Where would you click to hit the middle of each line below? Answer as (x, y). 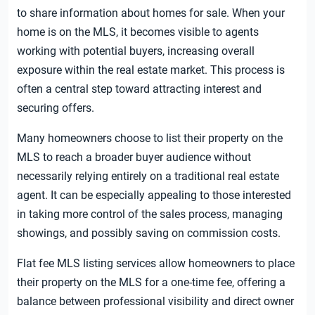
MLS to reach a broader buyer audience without (134, 157)
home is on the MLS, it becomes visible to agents (138, 32)
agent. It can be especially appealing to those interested (154, 195)
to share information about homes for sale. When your (151, 13)
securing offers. (56, 108)
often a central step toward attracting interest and (139, 89)
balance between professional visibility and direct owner (155, 302)
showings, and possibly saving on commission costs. (149, 233)
